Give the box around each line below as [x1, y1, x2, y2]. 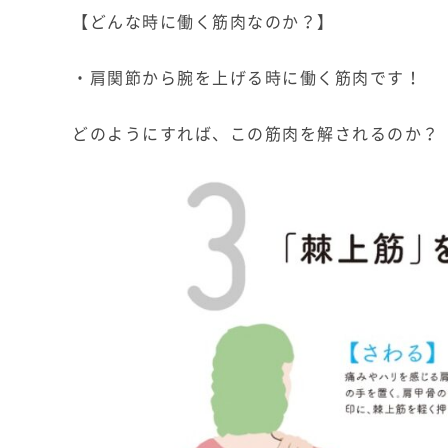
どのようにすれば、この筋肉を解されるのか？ [72, 121, 440, 146]
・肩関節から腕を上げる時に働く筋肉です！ [72, 65, 422, 90]
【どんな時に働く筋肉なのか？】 [72, 9, 335, 34]
